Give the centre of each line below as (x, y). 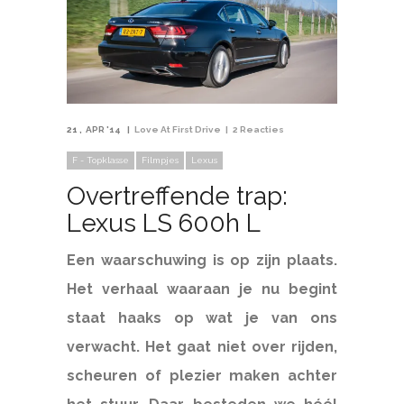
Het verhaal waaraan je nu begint (202, 289)
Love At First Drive (178, 130)
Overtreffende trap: (177, 197)
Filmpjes (160, 161)
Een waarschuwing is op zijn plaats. (202, 261)
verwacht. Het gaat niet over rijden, (202, 347)
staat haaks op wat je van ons (202, 318)
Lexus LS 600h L (164, 224)
